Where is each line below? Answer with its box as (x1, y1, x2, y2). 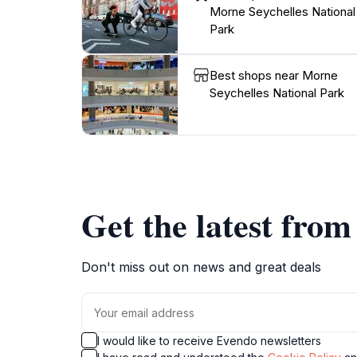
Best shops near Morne (210, 68, 338, 83)
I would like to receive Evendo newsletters (97, 334, 321, 347)
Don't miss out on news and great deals (81, 259, 321, 275)
